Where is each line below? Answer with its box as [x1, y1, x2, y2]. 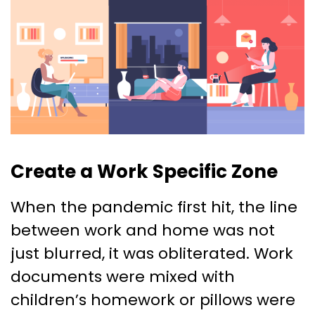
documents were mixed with [11, 265, 235, 288]
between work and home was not [11, 219, 275, 241]
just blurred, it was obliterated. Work [11, 242, 293, 264]
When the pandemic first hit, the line [11, 195, 297, 218]
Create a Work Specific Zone [11, 158, 278, 184]
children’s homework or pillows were [11, 288, 295, 311]
